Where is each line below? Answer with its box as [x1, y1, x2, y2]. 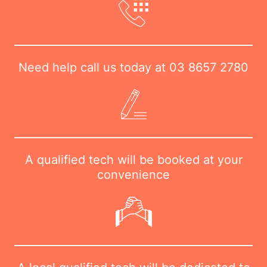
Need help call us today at [18, 60, 169, 74]
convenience [97, 167, 170, 182]
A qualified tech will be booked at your [24, 153, 243, 167]
